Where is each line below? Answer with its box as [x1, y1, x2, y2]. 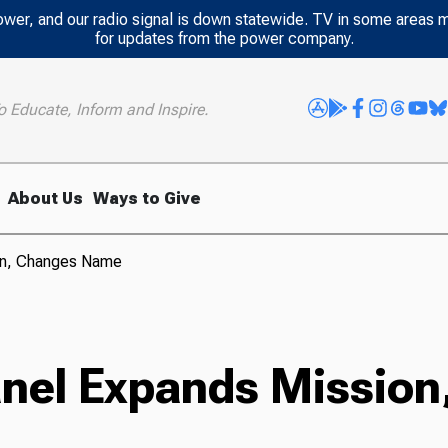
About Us [8, 188, 84, 208]
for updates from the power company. [94, 29, 354, 48]
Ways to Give [93, 188, 202, 208]
